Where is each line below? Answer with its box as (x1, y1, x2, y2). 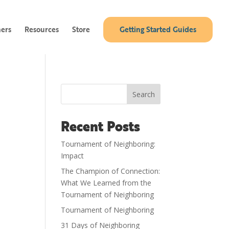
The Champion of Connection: (61, 166, 161, 176)
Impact (61, 151, 84, 161)
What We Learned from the (61, 178, 152, 188)
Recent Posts (61, 117, 141, 136)
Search (132, 89, 155, 99)
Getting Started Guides (120, 24, 196, 35)
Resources (25, 24, 59, 35)
